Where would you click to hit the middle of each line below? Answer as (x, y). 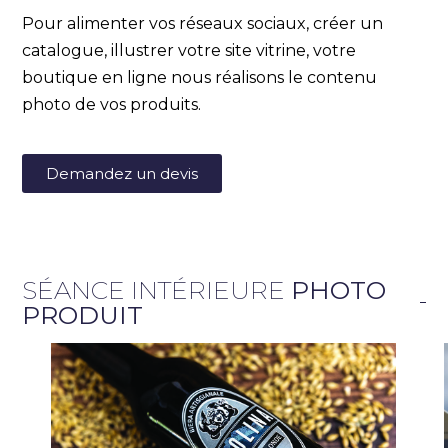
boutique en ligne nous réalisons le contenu (200, 77)
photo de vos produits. (114, 104)
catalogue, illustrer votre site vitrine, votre (189, 50)
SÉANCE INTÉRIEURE (157, 289)
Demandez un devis (122, 173)
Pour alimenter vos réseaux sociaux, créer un (203, 23)
